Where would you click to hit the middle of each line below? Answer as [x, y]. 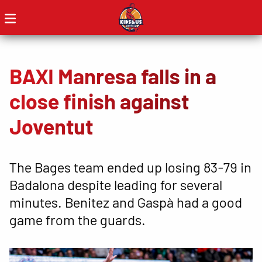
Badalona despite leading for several [116, 184]
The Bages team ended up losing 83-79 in [130, 167]
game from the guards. [77, 219]
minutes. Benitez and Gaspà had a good [126, 202]
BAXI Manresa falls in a [113, 76]
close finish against [99, 101]
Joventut [51, 126]
